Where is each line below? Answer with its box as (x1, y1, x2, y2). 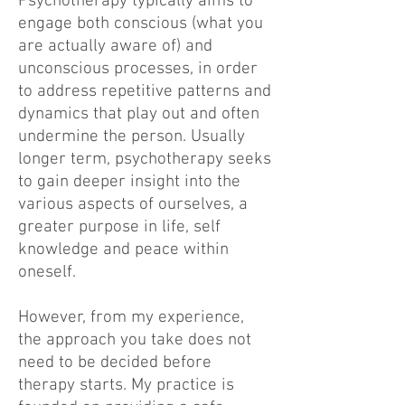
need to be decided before (18, 353, 212, 373)
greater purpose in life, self (18, 217, 221, 238)
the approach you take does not (18, 330, 251, 351)
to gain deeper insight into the (18, 172, 240, 193)
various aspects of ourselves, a (18, 194, 248, 215)
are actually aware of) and (18, 36, 212, 57)
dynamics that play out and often (18, 104, 259, 125)
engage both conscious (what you (18, 14, 263, 34)
